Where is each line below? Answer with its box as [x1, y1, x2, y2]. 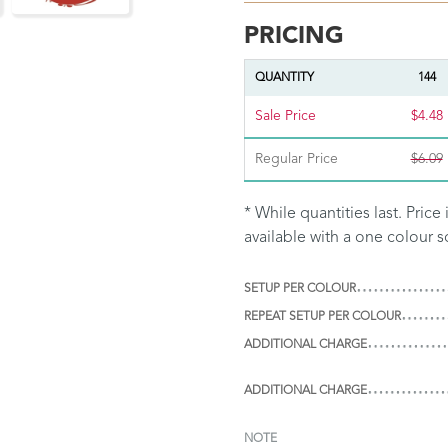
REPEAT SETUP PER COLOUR [244, 310, 401, 323]
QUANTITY [255, 71, 314, 84]
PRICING [244, 24, 344, 49]
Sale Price [255, 108, 316, 123]
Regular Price [255, 151, 338, 166]
